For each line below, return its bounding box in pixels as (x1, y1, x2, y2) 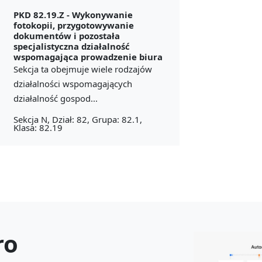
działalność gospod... (13, 92, 98, 104)
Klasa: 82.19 (13, 121, 63, 133)
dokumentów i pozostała (13, 29, 120, 42)
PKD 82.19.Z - (13, 8, 72, 20)
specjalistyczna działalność (13, 40, 130, 52)
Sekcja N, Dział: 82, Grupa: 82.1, (13, 113, 142, 125)
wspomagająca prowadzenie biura (13, 50, 163, 63)
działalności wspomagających (13, 77, 132, 89)
